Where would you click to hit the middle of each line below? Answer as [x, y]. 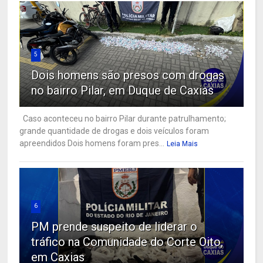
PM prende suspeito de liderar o [114, 227]
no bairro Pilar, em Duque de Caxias [123, 91]
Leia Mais [183, 144]
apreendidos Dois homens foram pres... [92, 144]
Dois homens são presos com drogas [128, 75]
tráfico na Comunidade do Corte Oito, [127, 242]
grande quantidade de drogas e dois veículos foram [114, 131]
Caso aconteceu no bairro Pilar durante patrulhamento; [123, 119]
